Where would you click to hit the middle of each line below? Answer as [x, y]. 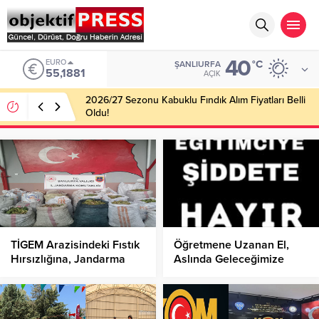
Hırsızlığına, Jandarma [68, 260]
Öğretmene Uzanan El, [231, 245]
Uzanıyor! [198, 274]
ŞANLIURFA [198, 64]
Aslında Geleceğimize [229, 260]
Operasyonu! [43, 274]
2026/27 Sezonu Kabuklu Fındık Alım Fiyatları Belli [195, 100]
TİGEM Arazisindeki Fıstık [75, 245]
